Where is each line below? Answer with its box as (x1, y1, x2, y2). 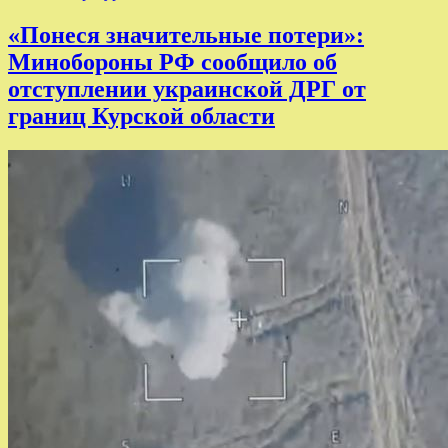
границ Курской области (8, 102, 275, 129)
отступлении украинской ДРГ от (8, 75, 366, 102)
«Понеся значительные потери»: (8, 21, 364, 48)
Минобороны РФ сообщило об (8, 48, 337, 75)
